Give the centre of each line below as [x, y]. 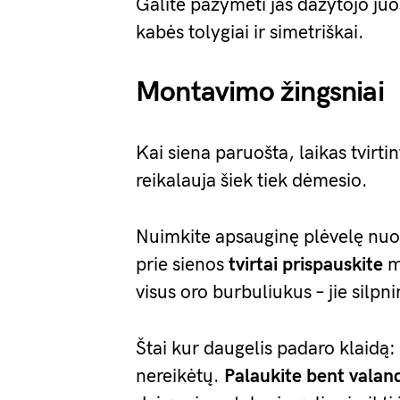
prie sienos [182, 265]
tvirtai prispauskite [306, 265]
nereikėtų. [180, 376]
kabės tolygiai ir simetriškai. [250, 33]
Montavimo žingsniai [260, 92]
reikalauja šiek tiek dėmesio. [252, 181]
